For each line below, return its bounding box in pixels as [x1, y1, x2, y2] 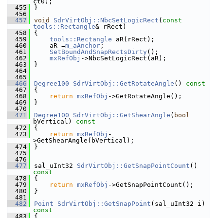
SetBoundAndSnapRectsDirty [50, 48, 147, 55]
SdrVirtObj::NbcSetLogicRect [54, 17, 159, 24]
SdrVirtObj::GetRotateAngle [73, 80, 174, 87]
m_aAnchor [65, 42, 100, 49]
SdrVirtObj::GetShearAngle [73, 111, 170, 119]
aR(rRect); [112, 36, 155, 43]
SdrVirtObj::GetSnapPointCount [77, 162, 190, 169]
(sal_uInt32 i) [151, 200, 205, 207]
